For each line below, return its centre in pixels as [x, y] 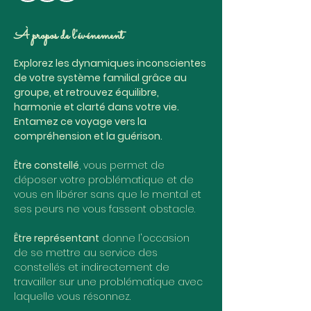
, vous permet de [123, 165]
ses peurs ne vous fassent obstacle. [104, 209]
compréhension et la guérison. [88, 136]
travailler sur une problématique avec [110, 282]
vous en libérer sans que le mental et [109, 194]
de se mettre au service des [87, 253]
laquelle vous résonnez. [74, 296]
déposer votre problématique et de [105, 180]
